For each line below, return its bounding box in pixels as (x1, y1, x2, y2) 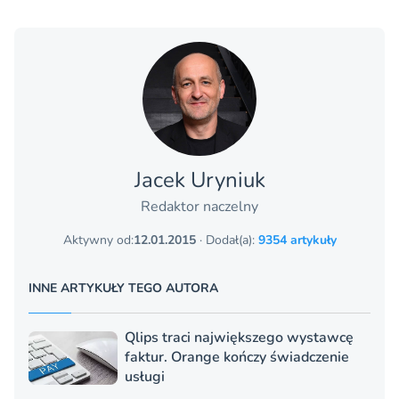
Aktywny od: (62, 231, 134, 248)
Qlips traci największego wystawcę (125, 327, 354, 347)
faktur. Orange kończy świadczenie (125, 346, 349, 367)
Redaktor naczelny (141, 196, 258, 216)
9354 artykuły (257, 231, 337, 248)
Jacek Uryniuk (134, 165, 265, 194)
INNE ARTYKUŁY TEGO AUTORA (28, 279, 218, 297)
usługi (125, 366, 165, 387)
